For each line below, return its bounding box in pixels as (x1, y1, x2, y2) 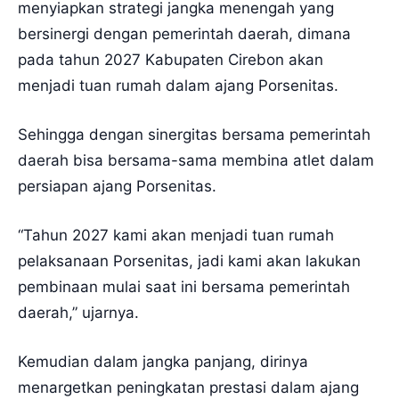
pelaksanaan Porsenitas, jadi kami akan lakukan (18, 251, 361, 270)
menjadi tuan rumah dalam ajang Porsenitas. (18, 76, 338, 94)
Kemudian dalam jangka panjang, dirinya (18, 352, 308, 370)
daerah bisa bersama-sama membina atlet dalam (18, 151, 374, 169)
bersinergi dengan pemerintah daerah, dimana (18, 24, 351, 43)
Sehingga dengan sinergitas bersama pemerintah (18, 125, 370, 143)
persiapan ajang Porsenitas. (18, 176, 216, 195)
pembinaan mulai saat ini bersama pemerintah (18, 277, 350, 296)
